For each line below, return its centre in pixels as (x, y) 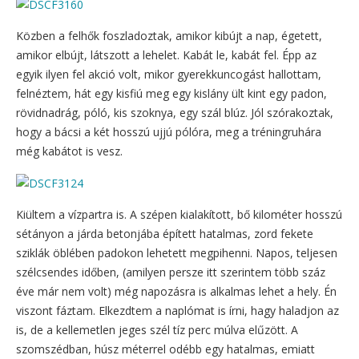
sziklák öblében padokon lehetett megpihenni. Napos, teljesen (177, 253)
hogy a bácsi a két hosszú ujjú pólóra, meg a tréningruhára (169, 131)
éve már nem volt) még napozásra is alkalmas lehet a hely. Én (176, 291)
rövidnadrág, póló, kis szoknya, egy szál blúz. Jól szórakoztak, (175, 112)
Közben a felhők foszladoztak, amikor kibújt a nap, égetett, (169, 35)
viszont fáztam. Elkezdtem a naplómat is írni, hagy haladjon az (177, 311)
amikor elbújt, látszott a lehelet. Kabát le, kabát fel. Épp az (166, 54)
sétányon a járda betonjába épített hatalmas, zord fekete (165, 234)
